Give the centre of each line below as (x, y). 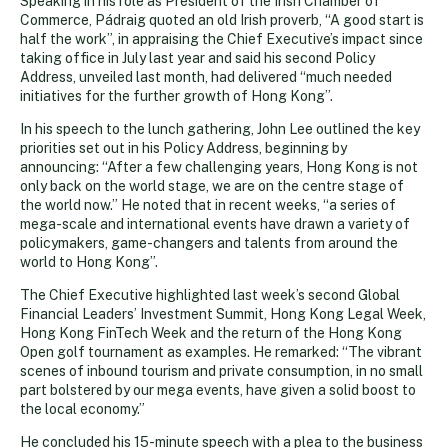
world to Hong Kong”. (89, 261)
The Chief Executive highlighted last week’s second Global (210, 294)
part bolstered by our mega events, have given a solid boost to (218, 389)
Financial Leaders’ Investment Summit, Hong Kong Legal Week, (223, 313)
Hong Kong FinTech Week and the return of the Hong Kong (211, 332)
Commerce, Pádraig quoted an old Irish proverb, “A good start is (222, 19)
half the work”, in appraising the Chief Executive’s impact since (221, 38)
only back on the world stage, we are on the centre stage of (212, 185)
